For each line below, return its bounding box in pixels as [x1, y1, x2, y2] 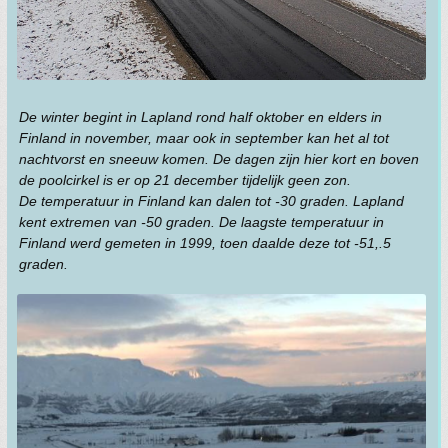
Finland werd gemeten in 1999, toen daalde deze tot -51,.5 [19, 235, 391, 252]
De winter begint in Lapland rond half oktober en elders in [19, 109, 382, 126]
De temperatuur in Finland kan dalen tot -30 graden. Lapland [19, 193, 404, 210]
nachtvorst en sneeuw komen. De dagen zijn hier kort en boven [19, 151, 419, 168]
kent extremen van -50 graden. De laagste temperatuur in [19, 214, 384, 231]
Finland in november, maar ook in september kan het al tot [19, 130, 389, 147]
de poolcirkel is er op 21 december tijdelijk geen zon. [19, 172, 351, 189]
